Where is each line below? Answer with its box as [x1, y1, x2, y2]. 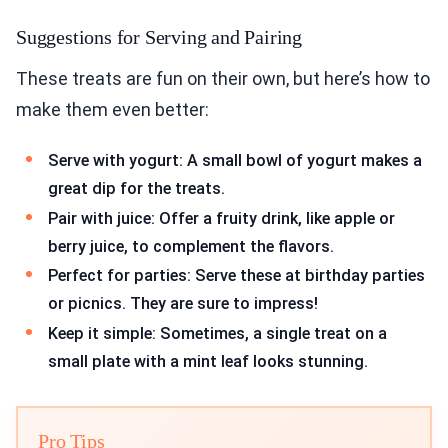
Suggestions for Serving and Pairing [16, 26, 302, 49]
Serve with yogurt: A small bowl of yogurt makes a [48, 151, 422, 171]
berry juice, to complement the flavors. [48, 236, 334, 256]
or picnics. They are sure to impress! [48, 294, 318, 314]
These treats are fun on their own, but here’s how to [16, 68, 430, 90]
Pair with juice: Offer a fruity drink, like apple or [48, 208, 395, 228]
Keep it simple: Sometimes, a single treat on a [48, 323, 387, 343]
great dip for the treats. [48, 179, 225, 199]
